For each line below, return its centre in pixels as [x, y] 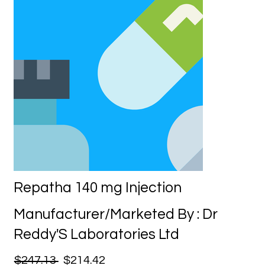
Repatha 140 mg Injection [98, 188]
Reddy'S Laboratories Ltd [97, 235]
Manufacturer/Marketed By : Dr [116, 215]
